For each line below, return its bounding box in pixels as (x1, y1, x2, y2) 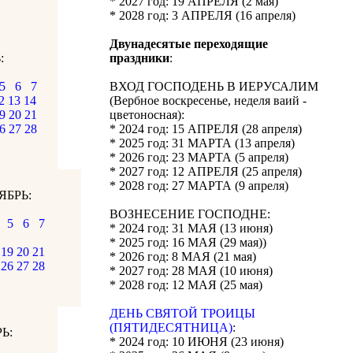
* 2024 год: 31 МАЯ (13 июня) (110, 221, 273, 235)
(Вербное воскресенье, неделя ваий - (110, 94, 307, 107)
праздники (110, 51, 169, 65)
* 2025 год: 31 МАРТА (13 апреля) (110, 136, 295, 150)
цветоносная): (110, 108, 184, 121)
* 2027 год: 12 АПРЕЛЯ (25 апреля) (110, 165, 302, 178)
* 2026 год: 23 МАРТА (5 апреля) (110, 150, 288, 164)
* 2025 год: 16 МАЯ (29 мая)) (110, 236, 266, 249)
